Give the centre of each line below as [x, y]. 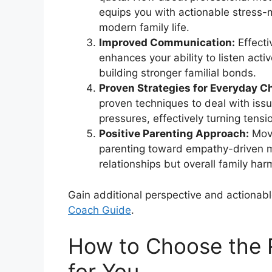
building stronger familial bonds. [178, 73]
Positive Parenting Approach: [174, 134]
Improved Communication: [167, 43]
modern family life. [144, 28]
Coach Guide [100, 210]
